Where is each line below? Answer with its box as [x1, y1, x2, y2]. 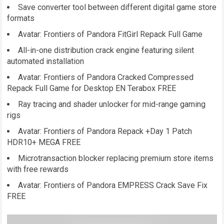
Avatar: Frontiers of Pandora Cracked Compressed [18, 72, 194, 82]
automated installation [7, 56, 84, 66]
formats [7, 13, 35, 23]
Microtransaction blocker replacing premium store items [18, 153, 214, 163]
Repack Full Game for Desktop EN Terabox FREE [7, 83, 176, 93]
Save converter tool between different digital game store [18, 2, 217, 12]
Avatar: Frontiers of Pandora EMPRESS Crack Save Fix [18, 180, 208, 190]
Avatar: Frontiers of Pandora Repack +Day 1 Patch [18, 126, 192, 136]
